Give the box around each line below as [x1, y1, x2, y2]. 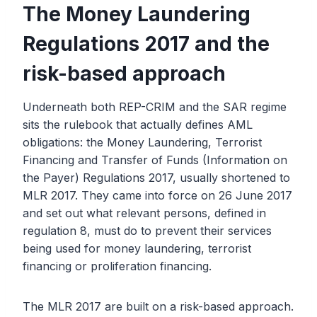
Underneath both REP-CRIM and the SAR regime [23, 100, 287, 115]
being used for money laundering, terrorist [23, 241, 251, 256]
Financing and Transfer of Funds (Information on [23, 153, 287, 168]
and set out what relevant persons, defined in [23, 206, 266, 221]
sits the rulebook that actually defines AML [23, 117, 253, 132]
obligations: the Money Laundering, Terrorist [23, 135, 262, 150]
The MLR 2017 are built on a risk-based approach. [23, 299, 294, 314]
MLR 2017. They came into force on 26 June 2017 [23, 188, 292, 203]
